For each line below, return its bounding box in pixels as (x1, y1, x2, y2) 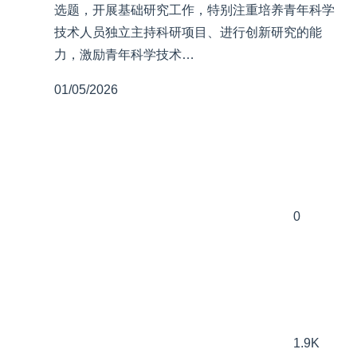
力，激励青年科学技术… (54, 48, 194, 62)
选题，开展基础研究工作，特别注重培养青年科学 (54, 3, 335, 18)
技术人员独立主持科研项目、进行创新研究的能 (54, 25, 322, 40)
